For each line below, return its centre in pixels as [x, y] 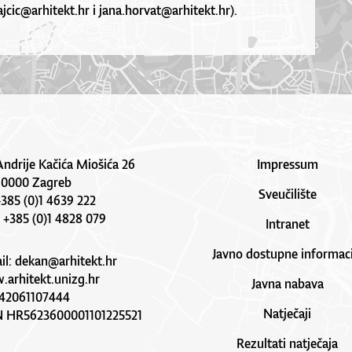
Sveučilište [287, 194]
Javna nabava [287, 284]
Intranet [287, 224]
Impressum [287, 165]
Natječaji [288, 314]
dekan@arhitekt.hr [66, 261]
